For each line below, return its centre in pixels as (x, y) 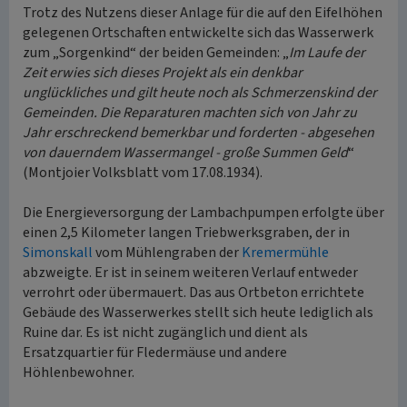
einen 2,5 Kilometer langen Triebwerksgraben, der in (186, 233)
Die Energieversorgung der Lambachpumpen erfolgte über (203, 213)
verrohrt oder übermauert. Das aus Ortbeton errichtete (194, 293)
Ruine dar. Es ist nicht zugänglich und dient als (165, 333)
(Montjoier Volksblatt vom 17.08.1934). (143, 173)
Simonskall (58, 253)
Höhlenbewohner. (79, 372)
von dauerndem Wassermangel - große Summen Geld (185, 153)
